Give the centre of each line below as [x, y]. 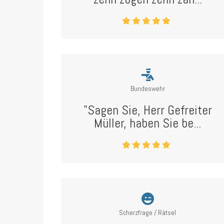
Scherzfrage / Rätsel [148, 212]
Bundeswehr [147, 88]
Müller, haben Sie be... [148, 123]
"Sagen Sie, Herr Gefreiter [147, 110]
